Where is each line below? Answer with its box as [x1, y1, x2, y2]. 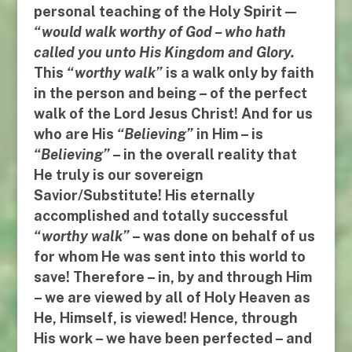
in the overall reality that [123, 146, 297, 163]
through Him [225, 269, 312, 286]
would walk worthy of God [41, 24, 212, 41]
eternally [189, 187, 255, 204]
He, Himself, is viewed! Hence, [33, 310, 241, 327]
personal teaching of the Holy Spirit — [33, 3, 296, 20]
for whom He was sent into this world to [33, 248, 306, 266]
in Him [192, 126, 238, 143]
